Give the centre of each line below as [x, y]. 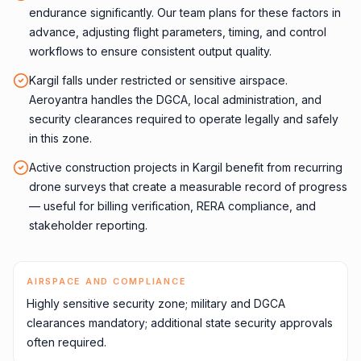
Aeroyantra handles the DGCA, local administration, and [175, 100]
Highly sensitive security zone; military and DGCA [156, 303]
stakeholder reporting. [88, 225]
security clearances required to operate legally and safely [184, 119]
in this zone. [60, 138]
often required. [66, 342]
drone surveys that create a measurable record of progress [188, 187]
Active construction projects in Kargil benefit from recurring [186, 167]
